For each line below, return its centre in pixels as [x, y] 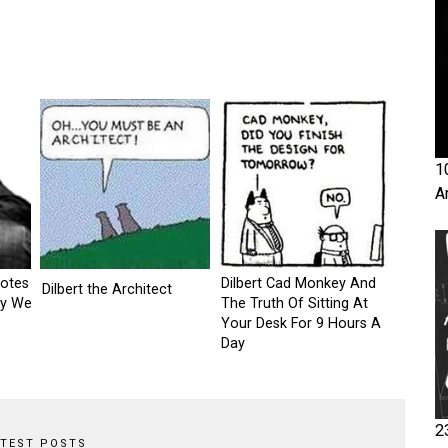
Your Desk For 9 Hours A [301, 323]
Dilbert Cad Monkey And [298, 283]
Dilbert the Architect [107, 289]
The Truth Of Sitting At [294, 303]
